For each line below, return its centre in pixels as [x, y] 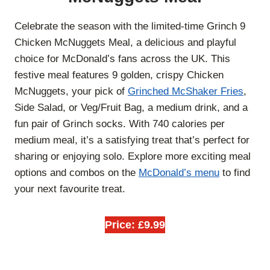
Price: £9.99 [135, 224]
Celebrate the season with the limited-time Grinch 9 [130, 26]
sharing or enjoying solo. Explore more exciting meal [133, 156]
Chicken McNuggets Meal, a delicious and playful [125, 42]
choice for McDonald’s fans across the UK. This [122, 58]
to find [235, 172]
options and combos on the [77, 172]
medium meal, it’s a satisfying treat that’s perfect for [132, 140]
